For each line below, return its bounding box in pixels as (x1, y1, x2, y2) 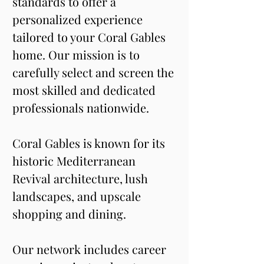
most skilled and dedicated (12, 82, 159, 98)
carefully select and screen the (12, 64, 177, 80)
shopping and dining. (12, 206, 129, 222)
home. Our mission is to (12, 47, 143, 62)
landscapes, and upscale (12, 188, 144, 204)
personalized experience (12, 11, 146, 27)
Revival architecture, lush (12, 170, 151, 186)
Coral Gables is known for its (12, 135, 168, 151)
